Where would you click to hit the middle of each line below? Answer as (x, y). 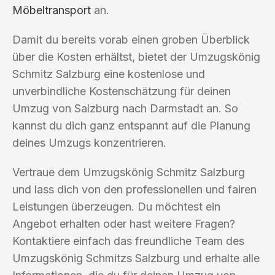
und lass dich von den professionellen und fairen (134, 189)
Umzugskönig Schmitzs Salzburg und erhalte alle (136, 258)
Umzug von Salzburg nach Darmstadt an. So (125, 108)
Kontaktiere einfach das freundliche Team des (128, 241)
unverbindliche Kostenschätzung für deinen (122, 91)
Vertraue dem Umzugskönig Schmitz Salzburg (129, 172)
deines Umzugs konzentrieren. (89, 142)
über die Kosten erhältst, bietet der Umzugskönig (136, 56)
